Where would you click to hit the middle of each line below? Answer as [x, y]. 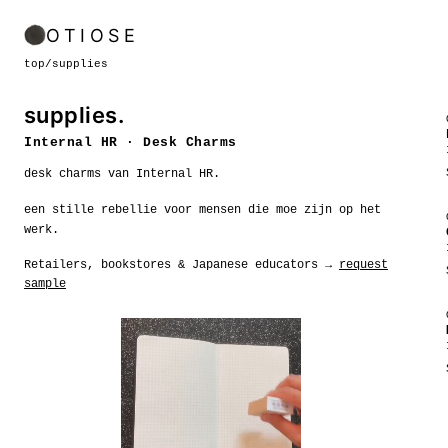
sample [45, 284]
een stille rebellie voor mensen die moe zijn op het [202, 210]
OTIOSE [92, 35]
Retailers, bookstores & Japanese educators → [178, 265]
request [363, 265]
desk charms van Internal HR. [122, 174]
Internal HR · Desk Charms [130, 142]
